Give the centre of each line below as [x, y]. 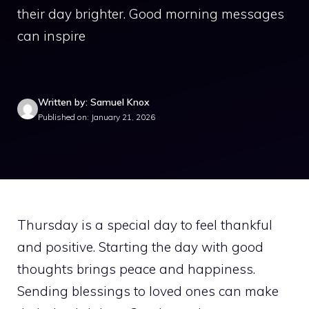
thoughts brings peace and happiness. [136, 269]
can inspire [51, 36]
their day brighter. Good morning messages [151, 14]
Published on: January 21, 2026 [97, 117]
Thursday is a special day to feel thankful [145, 225]
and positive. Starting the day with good [140, 247]
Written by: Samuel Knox [94, 102]
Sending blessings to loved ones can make [148, 291]
